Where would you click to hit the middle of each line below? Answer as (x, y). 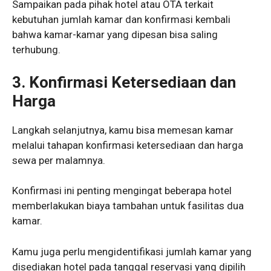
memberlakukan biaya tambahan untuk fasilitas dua (128, 206)
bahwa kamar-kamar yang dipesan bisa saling (115, 35)
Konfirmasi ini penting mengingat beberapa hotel (122, 191)
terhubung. (36, 50)
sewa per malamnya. (59, 160)
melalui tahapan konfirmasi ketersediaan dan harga (128, 145)
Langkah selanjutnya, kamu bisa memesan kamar (123, 130)
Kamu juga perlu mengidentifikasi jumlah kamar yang (132, 251)
